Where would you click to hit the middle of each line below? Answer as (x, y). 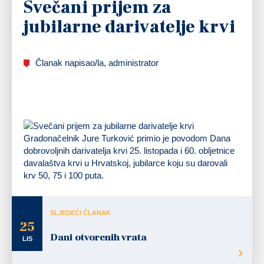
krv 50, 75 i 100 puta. (64, 175)
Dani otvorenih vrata (98, 237)
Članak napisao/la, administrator (97, 62)
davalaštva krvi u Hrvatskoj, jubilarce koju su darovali (126, 163)
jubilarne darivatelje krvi (129, 27)
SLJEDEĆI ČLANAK (80, 212)
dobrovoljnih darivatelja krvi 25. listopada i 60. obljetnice (129, 150)
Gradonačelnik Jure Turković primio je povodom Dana (127, 138)
